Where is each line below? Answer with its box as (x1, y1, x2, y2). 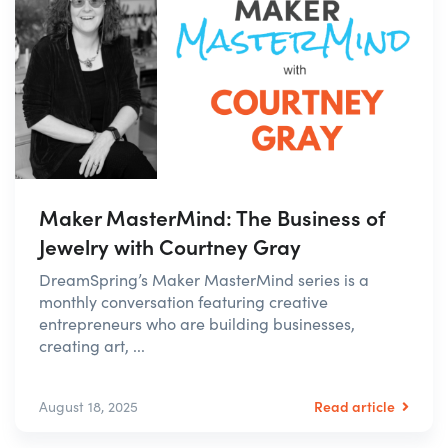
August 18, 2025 (39, 396, 138, 416)
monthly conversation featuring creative (39, 290, 328, 312)
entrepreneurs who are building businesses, (39, 312, 355, 334)
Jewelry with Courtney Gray (39, 230, 301, 261)
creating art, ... (39, 334, 145, 356)
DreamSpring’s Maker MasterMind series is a (39, 268, 369, 290)
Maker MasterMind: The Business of (39, 201, 385, 232)
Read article (314, 395, 398, 416)
